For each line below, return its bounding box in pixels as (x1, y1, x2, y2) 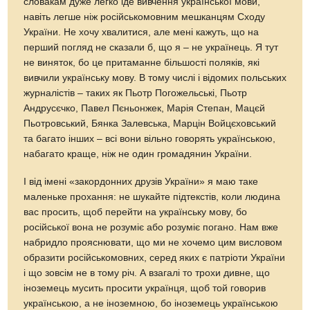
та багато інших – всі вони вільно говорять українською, (24, 134, 276, 145)
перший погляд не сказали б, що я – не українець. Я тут (24, 42, 279, 53)
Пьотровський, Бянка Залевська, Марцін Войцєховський (24, 118, 277, 129)
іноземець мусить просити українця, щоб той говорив (24, 283, 266, 294)
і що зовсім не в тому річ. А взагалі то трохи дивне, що (24, 268, 271, 279)
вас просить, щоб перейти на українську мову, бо (24, 207, 248, 218)
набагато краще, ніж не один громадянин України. (24, 149, 253, 160)
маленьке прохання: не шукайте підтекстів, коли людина (24, 192, 281, 203)
